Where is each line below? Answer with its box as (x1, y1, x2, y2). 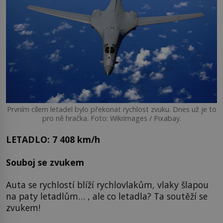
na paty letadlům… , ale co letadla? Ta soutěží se (6, 190, 208, 203)
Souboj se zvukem (6, 156, 84, 168)
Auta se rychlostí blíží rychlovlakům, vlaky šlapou (6, 179, 209, 191)
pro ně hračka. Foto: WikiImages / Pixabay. (42, 113, 181, 123)
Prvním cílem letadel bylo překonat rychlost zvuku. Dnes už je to (6, 104, 217, 114)
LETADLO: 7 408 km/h (6, 133, 100, 146)
